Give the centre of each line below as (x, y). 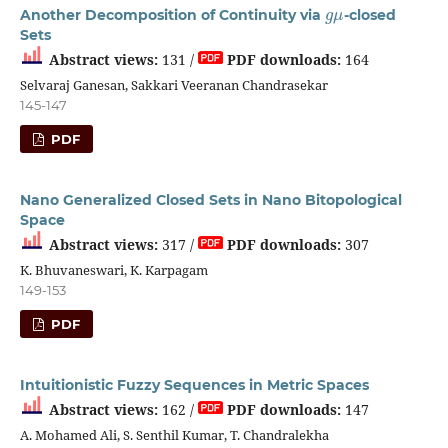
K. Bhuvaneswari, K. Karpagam (113, 269)
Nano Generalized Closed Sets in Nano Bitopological (210, 199)
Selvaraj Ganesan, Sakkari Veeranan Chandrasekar (173, 84)
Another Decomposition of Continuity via (172, 14)
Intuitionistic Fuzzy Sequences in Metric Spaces (194, 384)
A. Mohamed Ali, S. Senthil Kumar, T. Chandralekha (174, 434)
